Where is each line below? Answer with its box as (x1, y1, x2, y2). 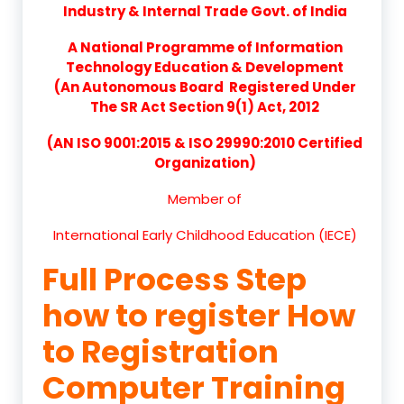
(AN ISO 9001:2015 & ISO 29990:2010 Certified (47, 133, 363, 152)
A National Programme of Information (67, 37, 343, 57)
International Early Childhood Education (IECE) (52, 225, 357, 244)
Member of (168, 188, 242, 208)
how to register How (42, 293, 355, 337)
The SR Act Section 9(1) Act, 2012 (90, 96, 319, 116)
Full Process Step (42, 257, 307, 301)
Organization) (153, 152, 256, 172)
